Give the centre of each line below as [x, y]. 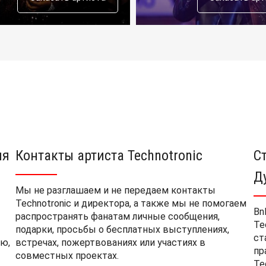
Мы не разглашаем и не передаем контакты [115, 190]
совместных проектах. [67, 256]
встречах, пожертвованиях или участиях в [110, 243]
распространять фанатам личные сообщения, [117, 216]
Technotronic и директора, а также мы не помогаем [131, 203]
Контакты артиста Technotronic [109, 156]
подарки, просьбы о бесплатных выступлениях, [122, 229]
